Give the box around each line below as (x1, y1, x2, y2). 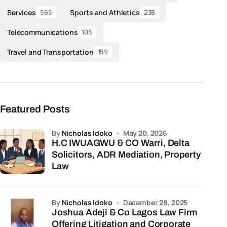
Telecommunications (7, 27, 78, 37)
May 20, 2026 (123, 128, 167, 138)
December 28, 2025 (123, 198, 188, 207)
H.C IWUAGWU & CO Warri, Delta (52, 138, 69, 148)
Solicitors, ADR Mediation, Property (52, 149, 201, 160)
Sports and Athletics (70, 7, 140, 17)
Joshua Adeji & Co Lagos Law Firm (52, 207, 198, 217)
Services (7, 7, 36, 17)
